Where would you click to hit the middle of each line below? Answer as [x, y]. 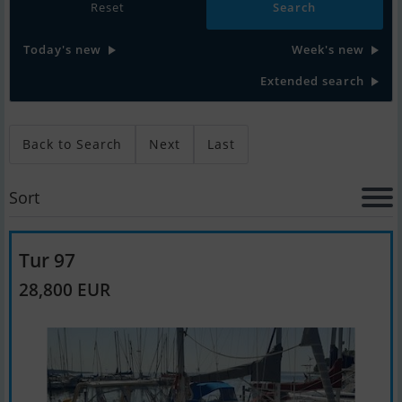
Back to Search [73, 144]
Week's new [328, 50]
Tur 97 [47, 260]
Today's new [62, 50]
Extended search [312, 81]
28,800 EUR [65, 290]
